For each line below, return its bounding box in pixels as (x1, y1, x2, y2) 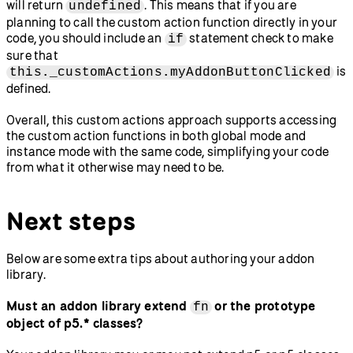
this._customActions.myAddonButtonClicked (9, 65, 331, 80)
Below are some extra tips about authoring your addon (6, 251, 315, 266)
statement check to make (187, 30, 333, 45)
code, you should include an (6, 30, 165, 45)
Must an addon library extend (6, 298, 188, 313)
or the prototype (214, 298, 316, 313)
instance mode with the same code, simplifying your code (6, 143, 329, 158)
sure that (6, 47, 58, 62)
